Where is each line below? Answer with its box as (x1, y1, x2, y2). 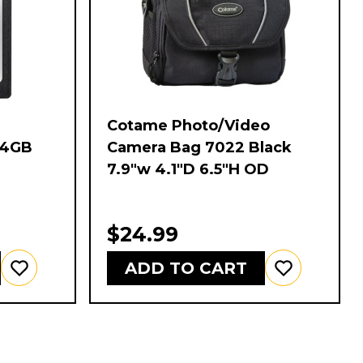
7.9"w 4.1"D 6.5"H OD (107, 160, 269, 179)
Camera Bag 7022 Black (107, 139, 292, 157)
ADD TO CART (125, 258, 247, 278)
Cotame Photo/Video (107, 117, 270, 135)
